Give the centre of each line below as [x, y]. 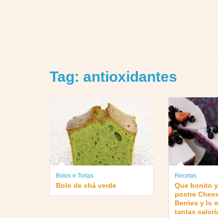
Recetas [185, 175]
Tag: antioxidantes [113, 77]
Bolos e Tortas [75, 175]
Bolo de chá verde [86, 185]
